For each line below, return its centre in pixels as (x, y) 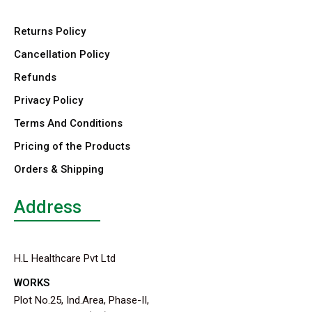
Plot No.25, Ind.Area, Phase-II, (81, 300)
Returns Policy (50, 31)
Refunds (35, 77)
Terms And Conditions (68, 123)
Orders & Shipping (59, 169)
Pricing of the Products (72, 146)
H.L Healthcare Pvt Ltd (65, 258)
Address (48, 207)
